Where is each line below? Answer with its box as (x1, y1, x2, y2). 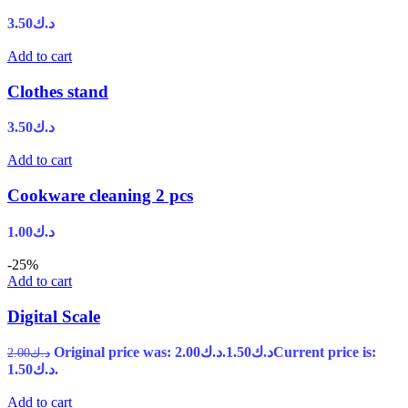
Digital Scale (7, 306, 100, 326)
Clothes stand (7, 81, 108, 101)
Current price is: (273, 344, 376, 361)
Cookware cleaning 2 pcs (7, 186, 193, 206)
